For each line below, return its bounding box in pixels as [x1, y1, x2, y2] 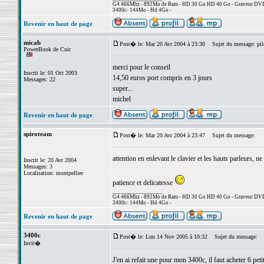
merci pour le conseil [112, 63, 170, 71]
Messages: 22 [23, 76, 55, 82]
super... [112, 84, 133, 93]
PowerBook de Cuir [23, 46, 71, 52]
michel [112, 95, 131, 103]
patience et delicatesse [112, 179, 174, 187]
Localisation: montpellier [23, 170, 83, 176]
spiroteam [23, 130, 52, 137]
